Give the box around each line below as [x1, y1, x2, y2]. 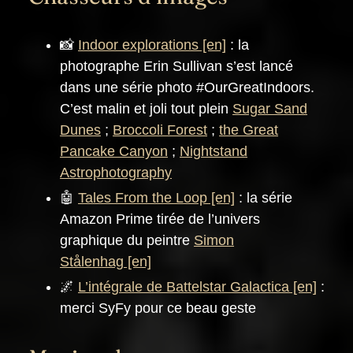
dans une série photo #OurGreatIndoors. [60, 80, 314, 96]
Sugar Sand [232, 101, 307, 117]
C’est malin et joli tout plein [60, 101, 232, 117]
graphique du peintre [60, 232, 194, 249]
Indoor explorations [78, 37, 199, 54]
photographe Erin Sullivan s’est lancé [60, 58, 293, 75]
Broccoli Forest [113, 122, 207, 139]
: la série [235, 190, 292, 206]
